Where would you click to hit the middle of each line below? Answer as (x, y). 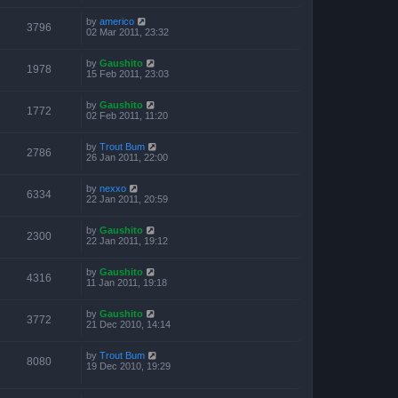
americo (117, 22)
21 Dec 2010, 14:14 (128, 325)
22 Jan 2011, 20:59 (127, 199)
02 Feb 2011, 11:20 (127, 116)
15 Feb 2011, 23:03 (127, 74)
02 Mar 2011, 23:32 (127, 32)
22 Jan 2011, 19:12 (127, 241)
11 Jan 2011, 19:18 (127, 283)
